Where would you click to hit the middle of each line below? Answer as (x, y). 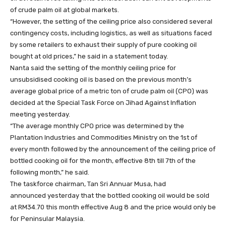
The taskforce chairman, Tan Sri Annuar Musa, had (88, 184)
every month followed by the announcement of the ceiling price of (113, 149)
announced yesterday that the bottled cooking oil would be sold (110, 195)
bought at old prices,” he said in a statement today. (89, 56)
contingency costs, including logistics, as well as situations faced (111, 33)
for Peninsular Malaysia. (47, 218)
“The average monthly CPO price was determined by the (97, 126)
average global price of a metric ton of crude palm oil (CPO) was (109, 91)
